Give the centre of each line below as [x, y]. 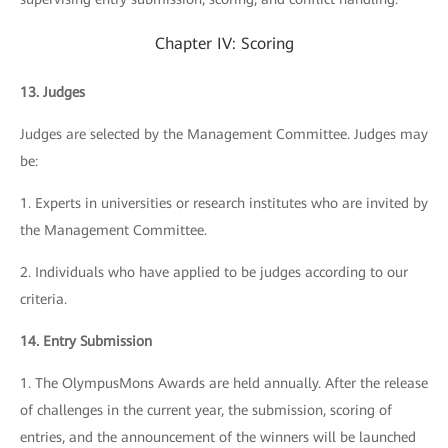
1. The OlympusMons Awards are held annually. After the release [224, 383]
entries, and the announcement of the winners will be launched [218, 437]
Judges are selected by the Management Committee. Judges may [224, 134]
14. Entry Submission [86, 341]
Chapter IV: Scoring [224, 43]
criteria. [43, 299]
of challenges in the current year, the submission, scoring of [206, 410]
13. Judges [52, 92]
